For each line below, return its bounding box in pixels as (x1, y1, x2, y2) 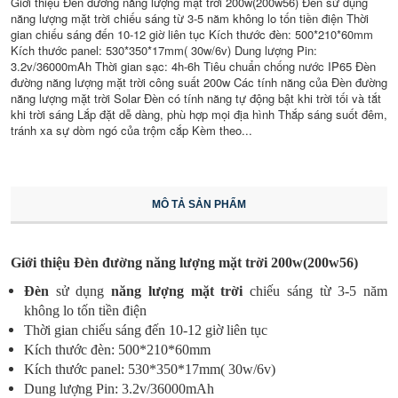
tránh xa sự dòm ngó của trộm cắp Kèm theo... (11, 122, 252, 139)
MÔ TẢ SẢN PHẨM (152, 198, 246, 211)
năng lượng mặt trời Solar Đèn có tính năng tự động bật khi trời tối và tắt (11, 90, 381, 107)
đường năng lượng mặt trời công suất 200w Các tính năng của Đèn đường (11, 74, 387, 91)
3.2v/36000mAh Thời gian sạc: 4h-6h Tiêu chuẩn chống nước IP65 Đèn (11, 58, 376, 75)
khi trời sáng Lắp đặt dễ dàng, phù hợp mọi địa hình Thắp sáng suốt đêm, (11, 106, 387, 123)
